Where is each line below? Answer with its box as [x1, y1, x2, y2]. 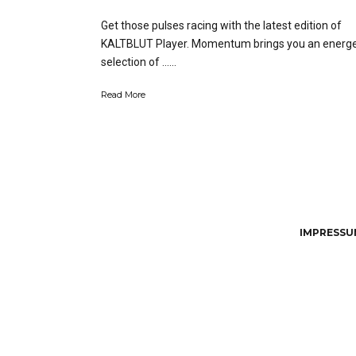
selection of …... [101, 55, 176, 68]
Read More [101, 88, 145, 100]
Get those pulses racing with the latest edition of [101, 18, 342, 32]
